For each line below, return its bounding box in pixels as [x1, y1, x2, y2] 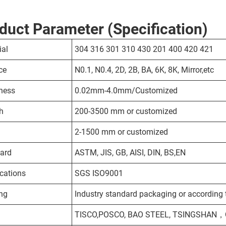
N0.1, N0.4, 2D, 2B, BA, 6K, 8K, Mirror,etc [75, 65, 214, 75]
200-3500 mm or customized [75, 106, 177, 117]
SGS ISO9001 [75, 168, 123, 179]
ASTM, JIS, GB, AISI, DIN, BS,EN [75, 148, 186, 158]
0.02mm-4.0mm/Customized [75, 86, 178, 96]
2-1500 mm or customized [75, 127, 168, 137]
